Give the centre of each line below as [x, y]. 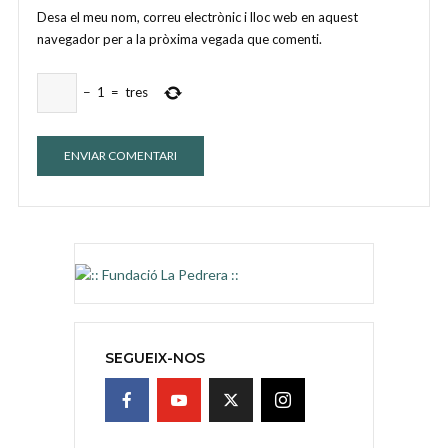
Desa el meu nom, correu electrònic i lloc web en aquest [197, 16]
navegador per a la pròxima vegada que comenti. [179, 38]
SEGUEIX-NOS [155, 357]
